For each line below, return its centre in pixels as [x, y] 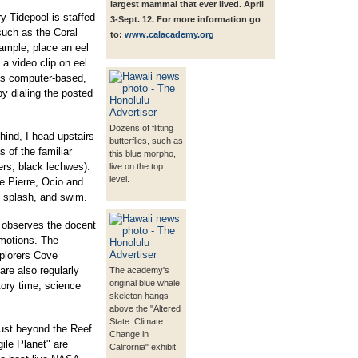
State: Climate [136, 322]
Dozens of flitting [141, 128]
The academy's [139, 270]
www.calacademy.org [169, 35]
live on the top [136, 167]
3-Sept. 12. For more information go [185, 20]
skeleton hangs [139, 296]
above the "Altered [145, 309]
